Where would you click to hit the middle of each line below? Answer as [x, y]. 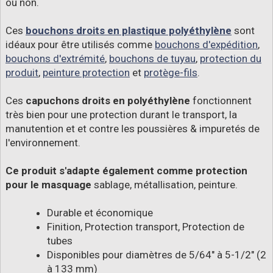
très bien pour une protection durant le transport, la [121, 115]
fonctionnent [221, 101]
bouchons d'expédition [206, 45]
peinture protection [86, 73]
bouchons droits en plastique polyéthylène [129, 31]
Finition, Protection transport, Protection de [146, 227]
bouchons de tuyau [152, 59]
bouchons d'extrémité [55, 59]
